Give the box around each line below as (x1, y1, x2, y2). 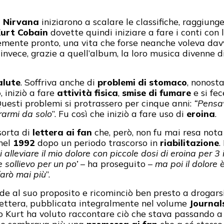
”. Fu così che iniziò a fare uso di (52, 108, 186, 119)
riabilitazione (160, 137, 219, 148)
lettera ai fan (32, 126, 92, 138)
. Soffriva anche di (20, 76, 97, 88)
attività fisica (57, 87, 118, 98)
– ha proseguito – (78, 158, 152, 169)
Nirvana (3, 16, 39, 27)
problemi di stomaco (97, 76, 187, 88)
